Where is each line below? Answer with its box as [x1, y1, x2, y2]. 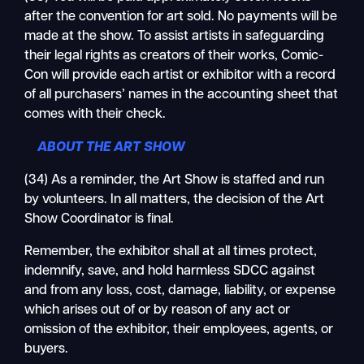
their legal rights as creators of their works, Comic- [24, 50, 324, 63]
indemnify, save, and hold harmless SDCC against [24, 265, 316, 279]
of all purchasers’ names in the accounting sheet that [24, 89, 339, 102]
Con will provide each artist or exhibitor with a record [24, 69, 336, 83]
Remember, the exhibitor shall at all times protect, [24, 245, 318, 259]
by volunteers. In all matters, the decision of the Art [24, 193, 325, 207]
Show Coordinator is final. [24, 213, 178, 227]
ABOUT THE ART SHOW [24, 141, 186, 154]
